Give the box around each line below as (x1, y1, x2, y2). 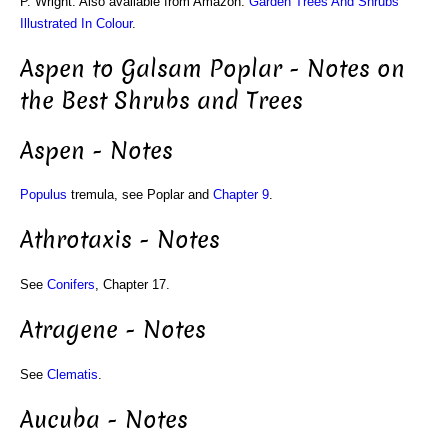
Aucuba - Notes (20, 403, 188, 436)
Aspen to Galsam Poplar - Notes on (20, 52, 405, 85)
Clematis (47, 366, 98, 382)
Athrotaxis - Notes (20, 224, 220, 257)
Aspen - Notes (20, 134, 173, 167)
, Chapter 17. (95, 277, 170, 293)
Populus (20, 187, 67, 203)
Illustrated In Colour (20, 15, 132, 31)
